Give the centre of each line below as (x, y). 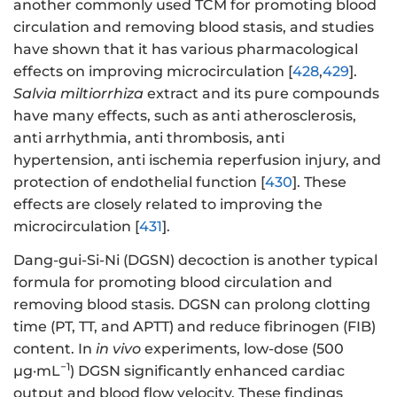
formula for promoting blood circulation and (173, 283)
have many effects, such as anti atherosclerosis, (185, 115)
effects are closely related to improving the (168, 204)
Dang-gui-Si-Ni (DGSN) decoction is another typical (195, 261)
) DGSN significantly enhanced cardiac (207, 371)
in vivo (118, 349)
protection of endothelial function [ (139, 182)
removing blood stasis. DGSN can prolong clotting (192, 305)
